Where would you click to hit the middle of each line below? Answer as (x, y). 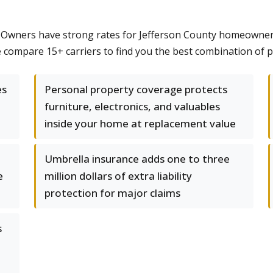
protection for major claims (112, 193)
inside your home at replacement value (140, 123)
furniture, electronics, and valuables (132, 106)
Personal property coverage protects (136, 89)
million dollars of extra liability (118, 176)
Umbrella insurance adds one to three (137, 159)
